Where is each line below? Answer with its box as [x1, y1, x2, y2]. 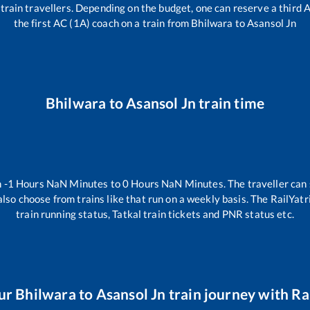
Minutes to [67, 176, 122, 190]
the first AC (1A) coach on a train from [13, 16, 192, 29]
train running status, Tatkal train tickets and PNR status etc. [16, 207, 294, 220]
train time [196, 94, 265, 112]
